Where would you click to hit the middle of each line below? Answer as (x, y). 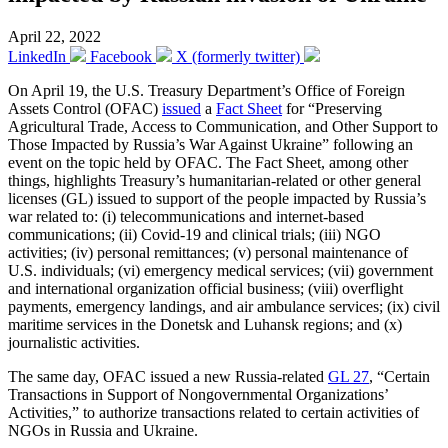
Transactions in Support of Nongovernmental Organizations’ (198, 394)
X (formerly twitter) (238, 56)
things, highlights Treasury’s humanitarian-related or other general (214, 180)
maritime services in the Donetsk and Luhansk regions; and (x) (205, 324)
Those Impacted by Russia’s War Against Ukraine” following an (210, 144)
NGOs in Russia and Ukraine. (103, 430)
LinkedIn (37, 56)
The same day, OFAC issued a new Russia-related (168, 376)
